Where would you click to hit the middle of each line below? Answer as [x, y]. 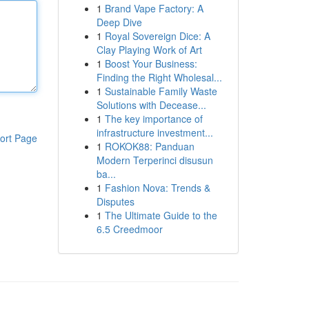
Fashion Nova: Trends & [157, 188]
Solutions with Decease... [151, 105]
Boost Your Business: [151, 63]
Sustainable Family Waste [161, 91]
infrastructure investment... [154, 132]
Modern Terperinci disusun [154, 160]
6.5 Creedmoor [129, 229]
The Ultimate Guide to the [161, 215]
